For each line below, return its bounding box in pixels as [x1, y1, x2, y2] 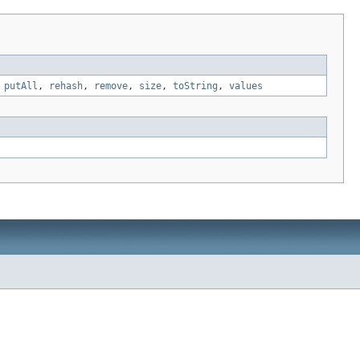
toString [173, 80, 218, 92]
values [229, 80, 263, 92]
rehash [49, 80, 83, 92]
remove [94, 80, 128, 92]
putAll [4, 80, 38, 92]
